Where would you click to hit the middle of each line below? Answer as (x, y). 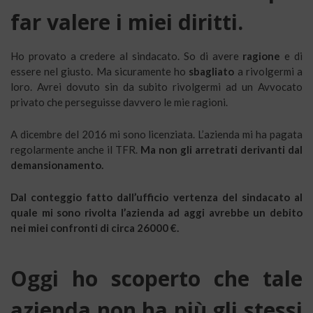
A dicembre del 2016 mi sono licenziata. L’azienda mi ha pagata (156, 134)
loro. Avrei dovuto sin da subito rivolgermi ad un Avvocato (156, 86)
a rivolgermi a (269, 71)
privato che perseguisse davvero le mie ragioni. (119, 102)
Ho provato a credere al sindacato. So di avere (125, 56)
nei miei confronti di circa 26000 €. (95, 227)
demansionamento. (57, 165)
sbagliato (212, 71)
